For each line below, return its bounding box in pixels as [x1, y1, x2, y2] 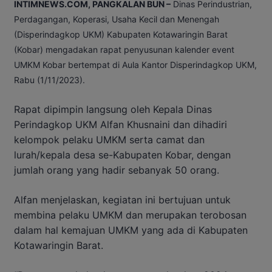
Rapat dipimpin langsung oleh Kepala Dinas [14, 103, 212, 116]
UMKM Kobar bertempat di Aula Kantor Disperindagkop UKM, [14, 59, 257, 70]
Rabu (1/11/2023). [14, 75, 85, 86]
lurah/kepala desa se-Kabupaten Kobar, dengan [14, 149, 231, 161]
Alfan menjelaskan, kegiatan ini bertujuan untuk [14, 194, 231, 206]
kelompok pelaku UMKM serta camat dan [14, 134, 205, 146]
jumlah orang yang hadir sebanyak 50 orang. [14, 164, 219, 177]
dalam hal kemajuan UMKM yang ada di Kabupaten [14, 224, 248, 237]
